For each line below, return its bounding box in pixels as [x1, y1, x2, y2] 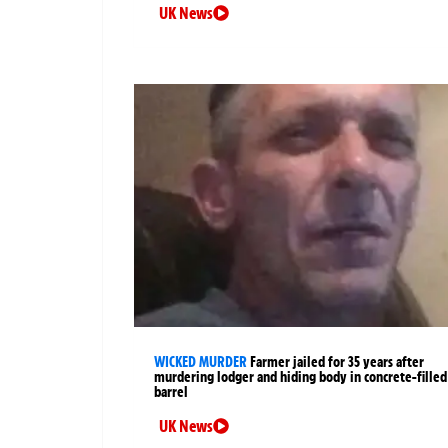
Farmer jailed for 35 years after [250, 352, 424, 371]
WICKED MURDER [154, 352, 247, 371]
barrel [154, 382, 188, 401]
